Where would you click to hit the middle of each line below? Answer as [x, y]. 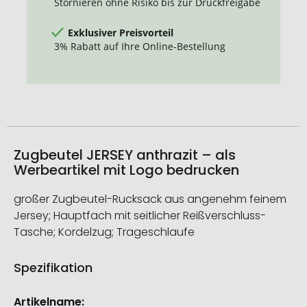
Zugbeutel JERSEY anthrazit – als [125, 155]
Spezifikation [53, 268]
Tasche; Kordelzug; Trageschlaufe [104, 232]
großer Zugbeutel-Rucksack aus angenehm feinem [150, 199]
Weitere [35, 295]
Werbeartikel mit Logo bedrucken [126, 170]
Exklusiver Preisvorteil [121, 32]
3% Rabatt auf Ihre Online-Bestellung [140, 46]
